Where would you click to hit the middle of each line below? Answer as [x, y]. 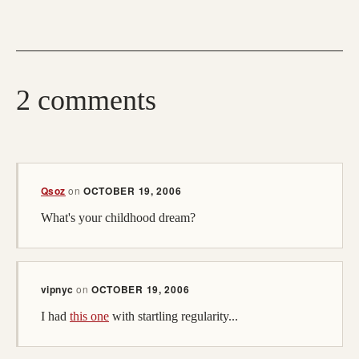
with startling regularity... [173, 317]
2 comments [86, 100]
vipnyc [57, 290]
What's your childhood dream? [118, 218]
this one [89, 317]
